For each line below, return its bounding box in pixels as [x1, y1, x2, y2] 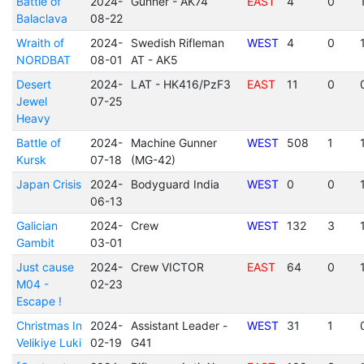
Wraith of [15, 36, 64, 50]
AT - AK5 [130, 53, 178, 67]
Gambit [15, 236, 54, 249]
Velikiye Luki [15, 336, 81, 349]
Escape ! [15, 294, 62, 308]
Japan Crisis [15, 177, 81, 191]
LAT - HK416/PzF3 [130, 77, 231, 91]
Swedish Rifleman [130, 36, 224, 50]
